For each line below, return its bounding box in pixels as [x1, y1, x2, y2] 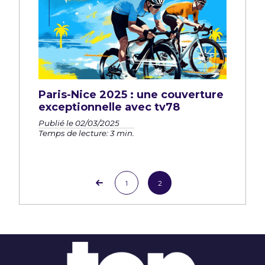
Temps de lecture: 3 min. [38, 128, 134, 138]
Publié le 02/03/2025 [38, 118, 119, 128]
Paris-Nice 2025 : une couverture [38, 88, 224, 102]
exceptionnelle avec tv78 [38, 101, 180, 114]
